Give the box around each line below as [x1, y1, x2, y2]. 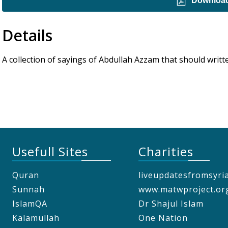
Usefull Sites [12, 143, 88, 160]
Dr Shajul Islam [138, 198, 204, 210]
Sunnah [12, 184, 45, 195]
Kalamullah [12, 212, 60, 224]
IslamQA [12, 198, 47, 210]
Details [2, 24, 52, 46]
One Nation [138, 212, 188, 224]
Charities [138, 143, 193, 160]
